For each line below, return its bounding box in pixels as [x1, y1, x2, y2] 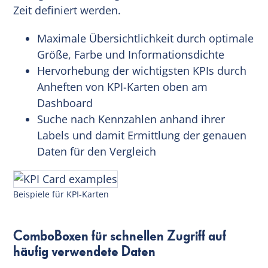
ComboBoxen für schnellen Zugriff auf [13, 226, 227, 246]
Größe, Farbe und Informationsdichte [37, 47, 225, 62]
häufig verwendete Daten [13, 242, 156, 261]
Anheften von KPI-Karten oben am [37, 79, 208, 94]
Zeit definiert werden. [13, 2, 121, 17]
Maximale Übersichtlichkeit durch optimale [37, 31, 254, 45]
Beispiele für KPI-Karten [13, 188, 109, 200]
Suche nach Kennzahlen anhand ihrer [37, 111, 226, 126]
